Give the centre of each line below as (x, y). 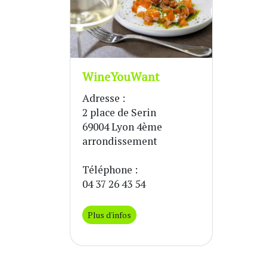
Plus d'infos (109, 215)
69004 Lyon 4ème (122, 127)
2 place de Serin (119, 113)
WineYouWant (121, 77)
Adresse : (104, 98)
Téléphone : (110, 170)
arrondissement (120, 141)
